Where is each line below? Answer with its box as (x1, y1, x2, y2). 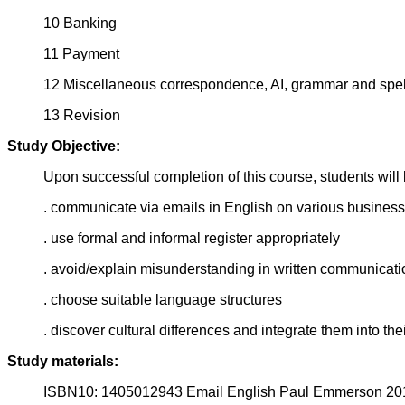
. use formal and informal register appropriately (43, 231, 340, 247)
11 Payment (43, 46, 119, 62)
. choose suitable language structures (43, 292, 282, 308)
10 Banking (43, 15, 117, 32)
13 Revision (43, 108, 120, 124)
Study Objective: (7, 138, 120, 155)
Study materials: (7, 353, 118, 370)
